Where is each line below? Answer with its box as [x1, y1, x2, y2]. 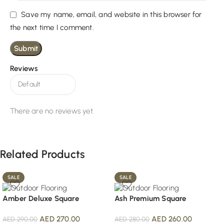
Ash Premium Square [114, 194, 186, 203]
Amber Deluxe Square [2, 194, 79, 203]
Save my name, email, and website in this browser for [21, 10, 202, 19]
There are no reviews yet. [10, 106, 94, 115]
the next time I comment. [10, 22, 94, 32]
